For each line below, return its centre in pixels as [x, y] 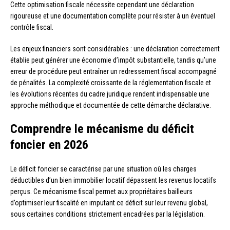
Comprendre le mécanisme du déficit [102, 129]
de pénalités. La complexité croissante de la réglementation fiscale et [111, 83]
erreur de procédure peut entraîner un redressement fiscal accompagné [113, 72]
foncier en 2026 [49, 145]
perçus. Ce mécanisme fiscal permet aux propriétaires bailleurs [101, 192]
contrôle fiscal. [32, 27]
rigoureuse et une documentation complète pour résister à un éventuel [113, 16]
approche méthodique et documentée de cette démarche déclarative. [111, 106]
